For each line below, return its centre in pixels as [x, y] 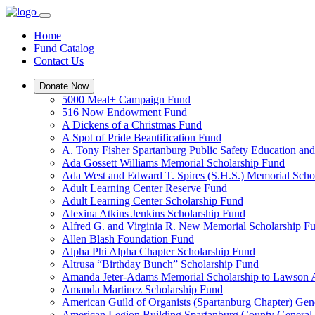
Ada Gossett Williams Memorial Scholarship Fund [173, 163]
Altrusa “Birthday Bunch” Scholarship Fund [160, 264]
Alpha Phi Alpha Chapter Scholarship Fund [159, 251]
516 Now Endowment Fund [124, 112]
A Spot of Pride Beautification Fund [142, 137]
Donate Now [64, 86]
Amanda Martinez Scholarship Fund [142, 289]
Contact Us [59, 61]
